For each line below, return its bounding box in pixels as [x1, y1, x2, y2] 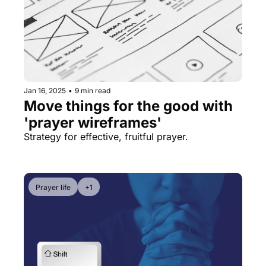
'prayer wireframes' [24, 113, 161, 131]
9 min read [75, 85, 110, 95]
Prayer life [36, 182, 71, 192]
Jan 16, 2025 [24, 85, 66, 95]
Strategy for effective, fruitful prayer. [24, 130, 188, 142]
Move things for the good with [24, 97, 233, 115]
